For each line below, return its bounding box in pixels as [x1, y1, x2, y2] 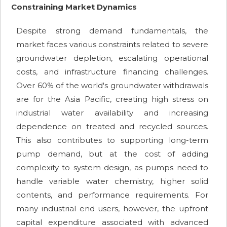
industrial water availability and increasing [16, 108, 208, 118]
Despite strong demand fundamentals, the [16, 26, 208, 36]
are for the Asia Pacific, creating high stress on [16, 94, 208, 104]
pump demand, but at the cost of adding [16, 149, 208, 159]
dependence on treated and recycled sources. [16, 122, 208, 132]
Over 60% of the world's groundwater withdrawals [16, 81, 208, 91]
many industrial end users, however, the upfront [16, 204, 208, 214]
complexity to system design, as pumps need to [16, 163, 208, 173]
